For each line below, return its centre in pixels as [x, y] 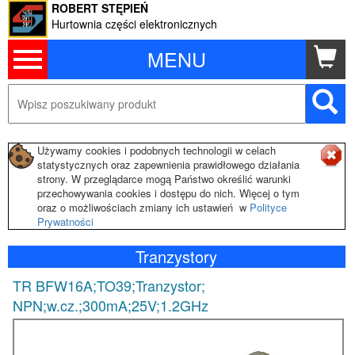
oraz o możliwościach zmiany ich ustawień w [143, 207]
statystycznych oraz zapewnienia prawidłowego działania [168, 164]
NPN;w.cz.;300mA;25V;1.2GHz [111, 305]
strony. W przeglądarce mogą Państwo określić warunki [164, 179]
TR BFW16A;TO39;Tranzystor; [109, 285]
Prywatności [65, 221]
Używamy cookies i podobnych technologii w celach [157, 150]
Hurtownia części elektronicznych [134, 24]
